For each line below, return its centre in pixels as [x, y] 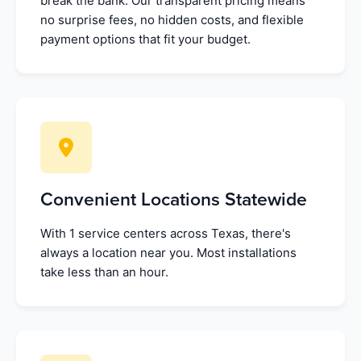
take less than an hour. [104, 272]
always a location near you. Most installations [168, 253]
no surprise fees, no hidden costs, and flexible [172, 20]
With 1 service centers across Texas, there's [166, 234]
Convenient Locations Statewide [174, 200]
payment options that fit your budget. [145, 39]
